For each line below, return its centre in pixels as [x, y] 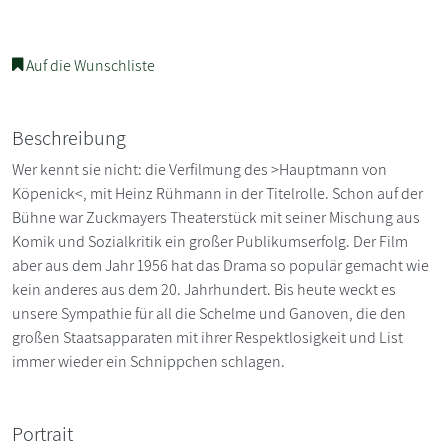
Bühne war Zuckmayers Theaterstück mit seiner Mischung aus [216, 217]
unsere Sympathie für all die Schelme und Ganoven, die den [209, 313]
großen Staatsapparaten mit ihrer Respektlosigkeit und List [207, 337]
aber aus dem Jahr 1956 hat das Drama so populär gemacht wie [220, 265]
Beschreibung [69, 137]
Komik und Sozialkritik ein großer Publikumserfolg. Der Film [210, 241]
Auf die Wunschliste [89, 65]
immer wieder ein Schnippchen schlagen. [148, 361]
